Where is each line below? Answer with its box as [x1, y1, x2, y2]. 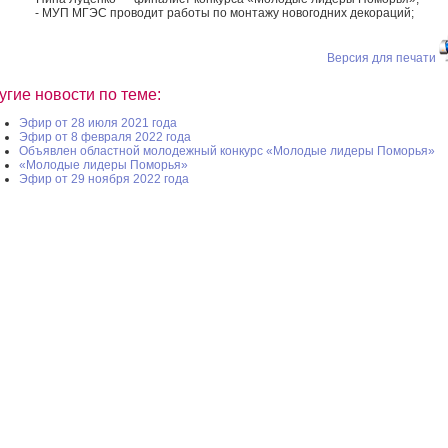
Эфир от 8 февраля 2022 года [19, 129, 191, 144]
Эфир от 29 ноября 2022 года [19, 171, 189, 186]
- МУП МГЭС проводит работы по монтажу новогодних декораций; [34, 5, 414, 20]
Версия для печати [327, 50, 436, 65]
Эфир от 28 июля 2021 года [19, 115, 177, 130]
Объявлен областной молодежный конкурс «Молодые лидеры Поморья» [19, 143, 435, 158]
